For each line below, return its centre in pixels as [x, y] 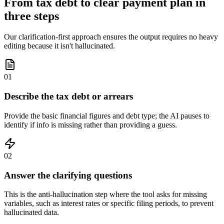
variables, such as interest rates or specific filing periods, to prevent [109, 203]
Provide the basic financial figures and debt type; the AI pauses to [107, 115]
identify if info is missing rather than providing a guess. [90, 124]
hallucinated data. [31, 212]
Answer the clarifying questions [68, 175]
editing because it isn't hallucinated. [59, 46]
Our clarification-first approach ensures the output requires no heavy [111, 37]
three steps [31, 16]
